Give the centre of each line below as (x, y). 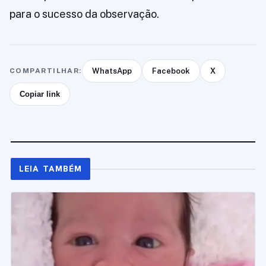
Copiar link (40, 94)
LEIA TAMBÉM (51, 169)
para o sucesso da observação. (84, 14)
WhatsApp (112, 71)
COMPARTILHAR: (46, 71)
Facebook (171, 71)
